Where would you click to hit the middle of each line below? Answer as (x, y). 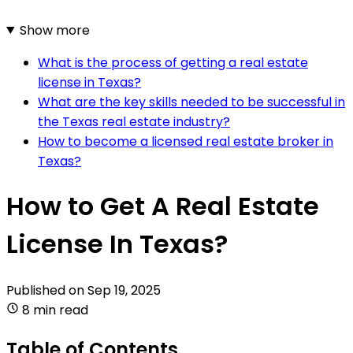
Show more (54, 30)
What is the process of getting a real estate (173, 62)
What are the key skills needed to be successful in (191, 102)
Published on (47, 290)
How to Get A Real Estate (163, 206)
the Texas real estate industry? (134, 121)
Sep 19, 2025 (124, 290)
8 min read (55, 310)
